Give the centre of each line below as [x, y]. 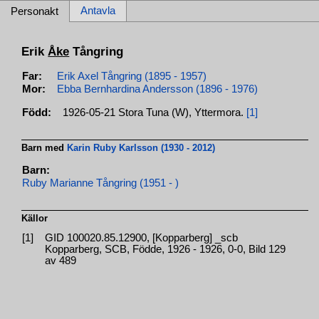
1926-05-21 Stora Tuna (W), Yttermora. [155, 112]
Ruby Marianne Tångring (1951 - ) [101, 183]
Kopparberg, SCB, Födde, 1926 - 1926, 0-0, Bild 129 [166, 249]
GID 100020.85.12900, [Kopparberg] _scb [142, 237]
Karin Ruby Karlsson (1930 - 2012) [141, 147]
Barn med [45, 147]
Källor [35, 218]
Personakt [35, 11]
